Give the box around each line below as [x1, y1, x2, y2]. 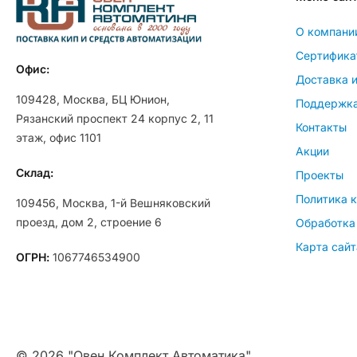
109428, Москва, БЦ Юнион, [16, 92, 170, 106]
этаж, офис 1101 [16, 130, 101, 144]
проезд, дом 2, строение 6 [16, 214, 162, 229]
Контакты [296, 120, 347, 134]
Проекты [296, 167, 343, 182]
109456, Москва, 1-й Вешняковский [16, 195, 210, 210]
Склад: [16, 165, 53, 179]
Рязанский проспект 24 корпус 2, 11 [16, 111, 214, 125]
